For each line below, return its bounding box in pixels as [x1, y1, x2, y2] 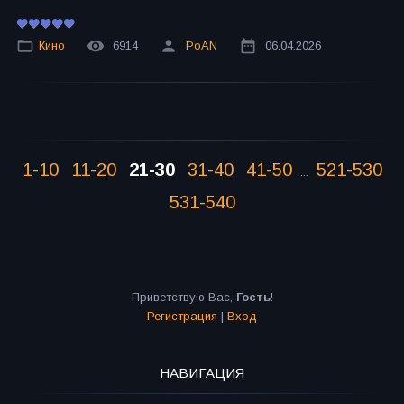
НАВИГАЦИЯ [160, 365, 244, 381]
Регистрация [147, 309, 217, 324]
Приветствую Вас [131, 290, 230, 305]
